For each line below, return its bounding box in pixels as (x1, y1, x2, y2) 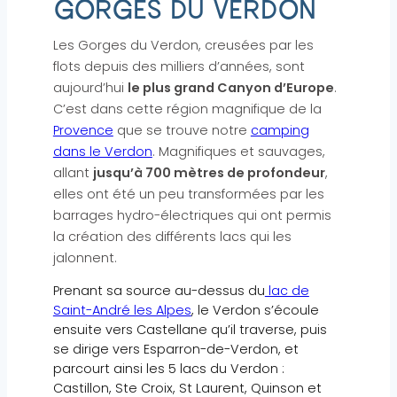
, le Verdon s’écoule (191, 301, 319, 320)
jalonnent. (52, 248, 117, 267)
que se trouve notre (113, 121, 251, 139)
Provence (52, 121, 113, 139)
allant (52, 163, 93, 182)
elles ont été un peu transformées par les (52, 184, 324, 203)
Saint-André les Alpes (52, 301, 191, 320)
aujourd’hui (52, 78, 128, 97)
